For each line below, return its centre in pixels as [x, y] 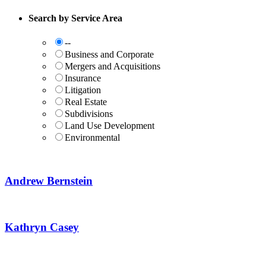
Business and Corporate [109, 55]
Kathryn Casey [42, 227]
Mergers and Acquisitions [113, 66]
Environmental [92, 138]
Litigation [83, 90]
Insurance [83, 78]
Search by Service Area [75, 18]
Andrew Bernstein [49, 181]
